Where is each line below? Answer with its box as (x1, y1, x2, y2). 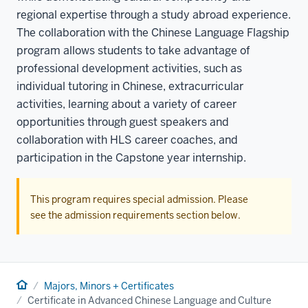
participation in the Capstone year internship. (16, 150, 246, 165)
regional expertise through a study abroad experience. (16, 7, 291, 22)
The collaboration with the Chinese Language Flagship (16, 25, 289, 40)
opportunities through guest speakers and (16, 114, 229, 129)
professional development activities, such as (16, 60, 242, 76)
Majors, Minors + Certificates (44, 279, 174, 292)
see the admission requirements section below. (30, 208, 241, 221)
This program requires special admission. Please (30, 192, 248, 206)
